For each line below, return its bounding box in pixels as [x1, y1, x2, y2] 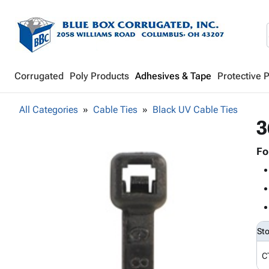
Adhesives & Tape [135, 70, 211, 82]
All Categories [19, 104, 78, 115]
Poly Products [70, 70, 129, 82]
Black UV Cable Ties [153, 104, 238, 115]
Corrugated [14, 70, 64, 82]
